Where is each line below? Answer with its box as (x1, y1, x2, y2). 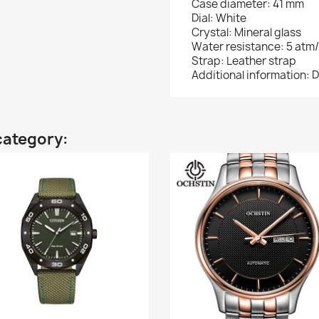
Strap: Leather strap (192, 53, 296, 68)
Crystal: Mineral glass (192, 25, 301, 40)
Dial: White (192, 11, 246, 26)
